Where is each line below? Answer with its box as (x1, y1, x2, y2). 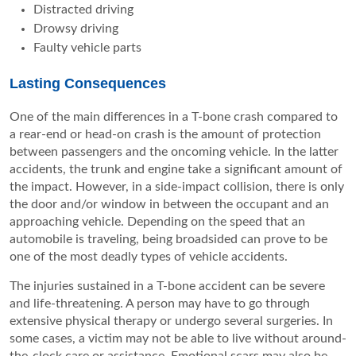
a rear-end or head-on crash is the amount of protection (10, 128, 321, 141)
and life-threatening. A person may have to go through (10, 297, 310, 311)
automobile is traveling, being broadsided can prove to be (10, 233, 327, 246)
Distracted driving (33, 3, 133, 17)
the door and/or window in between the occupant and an (10, 198, 329, 211)
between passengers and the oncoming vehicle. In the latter (10, 145, 339, 159)
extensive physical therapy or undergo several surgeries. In (10, 315, 333, 328)
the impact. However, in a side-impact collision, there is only (10, 180, 344, 194)
